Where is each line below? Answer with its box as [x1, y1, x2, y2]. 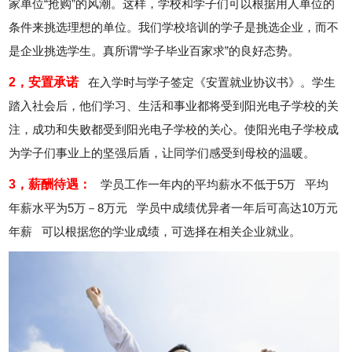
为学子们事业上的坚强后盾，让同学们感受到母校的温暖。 [9, 146, 316, 160]
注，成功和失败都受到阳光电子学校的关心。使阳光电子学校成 [9, 123, 339, 137]
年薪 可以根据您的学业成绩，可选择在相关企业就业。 [9, 225, 302, 239]
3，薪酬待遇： [9, 178, 92, 192]
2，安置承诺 [9, 75, 79, 90]
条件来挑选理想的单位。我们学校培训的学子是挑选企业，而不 [9, 20, 339, 35]
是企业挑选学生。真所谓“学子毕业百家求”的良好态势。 [9, 44, 300, 58]
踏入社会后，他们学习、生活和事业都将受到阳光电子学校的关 [9, 99, 339, 113]
